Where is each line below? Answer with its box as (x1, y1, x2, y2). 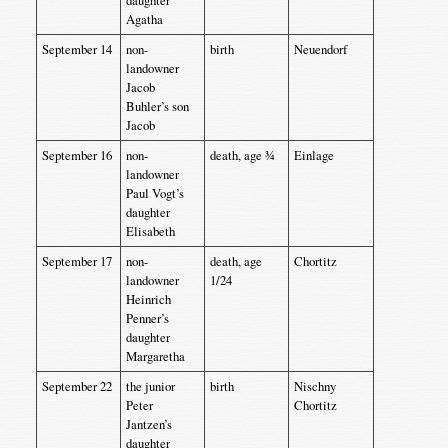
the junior (125, 377, 175, 395)
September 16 (41, 146, 112, 164)
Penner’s (125, 309, 169, 327)
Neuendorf (293, 40, 347, 58)
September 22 (41, 377, 112, 395)
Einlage (293, 146, 334, 164)
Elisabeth (125, 222, 175, 240)
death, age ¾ (209, 146, 275, 164)
